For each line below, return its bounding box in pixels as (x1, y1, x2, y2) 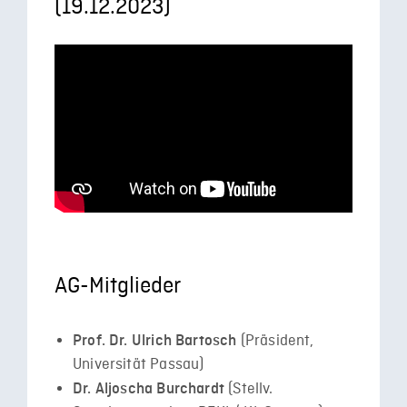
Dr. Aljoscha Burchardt (73, 380, 224, 397)
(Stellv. (223, 379, 273, 399)
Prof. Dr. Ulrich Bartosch (73, 332, 237, 349)
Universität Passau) (73, 354, 204, 374)
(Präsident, (236, 331, 314, 351)
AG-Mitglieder (55, 273, 181, 302)
